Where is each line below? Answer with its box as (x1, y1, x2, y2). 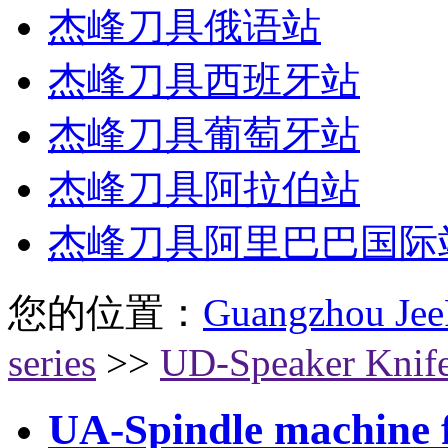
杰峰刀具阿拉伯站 (48, 166, 360, 210)
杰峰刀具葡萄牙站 (48, 112, 360, 156)
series (8, 340, 96, 384)
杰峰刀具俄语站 (48, 4, 321, 48)
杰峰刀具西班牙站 (48, 58, 360, 102)
